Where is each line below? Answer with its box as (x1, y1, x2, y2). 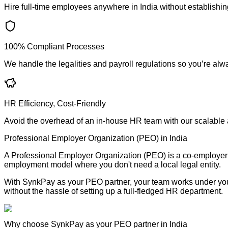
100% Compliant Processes (4, 42, 104, 51)
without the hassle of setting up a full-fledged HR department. (4, 186, 223, 195)
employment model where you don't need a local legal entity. (4, 160, 221, 169)
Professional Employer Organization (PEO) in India (4, 133, 187, 142)
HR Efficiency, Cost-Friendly (4, 99, 106, 108)
